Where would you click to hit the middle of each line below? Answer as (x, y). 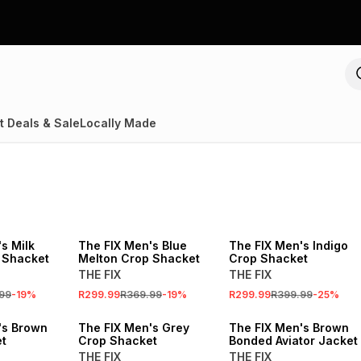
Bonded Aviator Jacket (293, 340)
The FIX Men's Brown (288, 328)
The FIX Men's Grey (133, 328)
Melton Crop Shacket (139, 258)
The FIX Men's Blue (132, 245)
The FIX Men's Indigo (288, 245)
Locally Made (118, 123)
